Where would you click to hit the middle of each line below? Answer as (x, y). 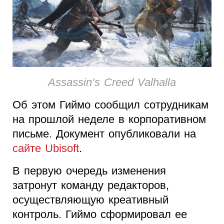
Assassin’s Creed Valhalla (112, 82)
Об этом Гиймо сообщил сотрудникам (110, 104)
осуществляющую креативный (90, 199)
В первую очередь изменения (89, 170)
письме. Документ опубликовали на (104, 133)
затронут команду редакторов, (91, 185)
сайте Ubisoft (46, 148)
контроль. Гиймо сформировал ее (100, 214)
